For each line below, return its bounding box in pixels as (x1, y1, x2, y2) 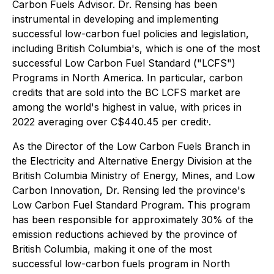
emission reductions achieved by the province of (12, 228, 237, 240)
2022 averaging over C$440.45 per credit (12, 116, 206, 128)
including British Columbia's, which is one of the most (12, 42, 260, 54)
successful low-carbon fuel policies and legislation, (12, 28, 249, 40)
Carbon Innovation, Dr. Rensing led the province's (12, 184, 245, 196)
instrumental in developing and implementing (12, 13, 218, 25)
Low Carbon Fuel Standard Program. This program (12, 199, 250, 211)
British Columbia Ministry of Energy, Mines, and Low (12, 169, 255, 182)
